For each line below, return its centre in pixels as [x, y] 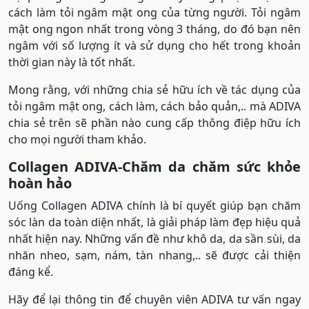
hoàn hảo [40, 183]
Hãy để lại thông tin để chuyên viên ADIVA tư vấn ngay [154, 299]
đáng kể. [31, 271]
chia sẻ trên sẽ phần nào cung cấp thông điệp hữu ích [154, 122]
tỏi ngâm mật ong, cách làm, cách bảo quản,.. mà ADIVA [154, 106]
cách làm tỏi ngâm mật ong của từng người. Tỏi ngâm [154, 12]
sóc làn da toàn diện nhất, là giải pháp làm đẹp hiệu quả [154, 222]
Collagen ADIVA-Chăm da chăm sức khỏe [154, 166]
